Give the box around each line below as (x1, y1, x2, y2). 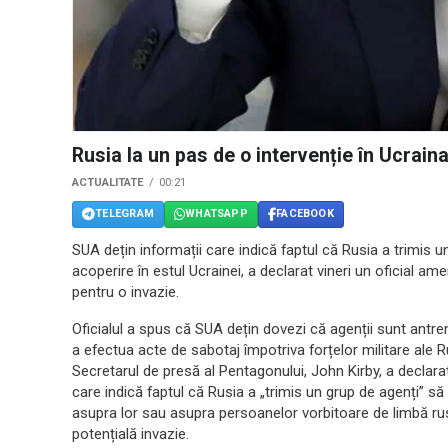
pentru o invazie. (72, 282, 179, 301)
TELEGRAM (95, 207, 154, 221)
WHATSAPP (185, 207, 248, 221)
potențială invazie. (72, 424, 189, 443)
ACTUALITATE (72, 175, 144, 189)
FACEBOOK (276, 207, 334, 221)
